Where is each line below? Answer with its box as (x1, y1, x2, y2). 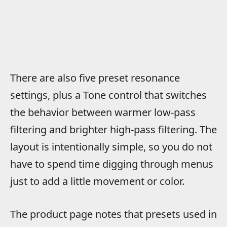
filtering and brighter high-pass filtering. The (10, 123, 217, 137)
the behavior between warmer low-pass (10, 105, 196, 120)
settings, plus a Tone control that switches (10, 88, 207, 102)
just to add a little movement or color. (10, 174, 184, 188)
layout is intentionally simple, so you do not (10, 140, 212, 154)
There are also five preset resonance (10, 71, 180, 85)
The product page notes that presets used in (10, 207, 217, 221)
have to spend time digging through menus (10, 157, 213, 171)
